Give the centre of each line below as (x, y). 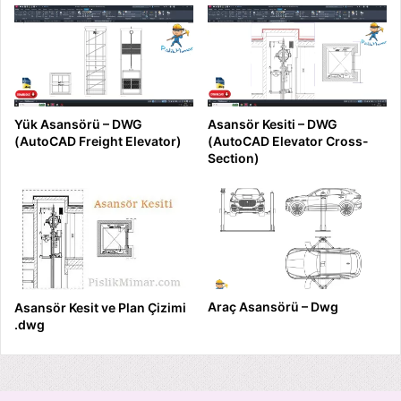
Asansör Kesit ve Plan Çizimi (100, 308)
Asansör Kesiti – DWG (273, 124)
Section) (234, 158)
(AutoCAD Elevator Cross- (288, 141)
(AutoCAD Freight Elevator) (98, 141)
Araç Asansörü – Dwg (273, 306)
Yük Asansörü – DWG (78, 124)
